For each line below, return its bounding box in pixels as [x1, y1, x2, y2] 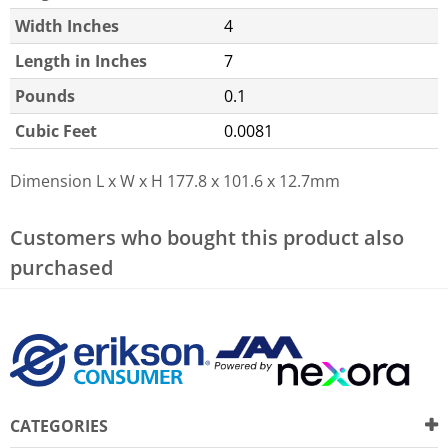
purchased [10, 254, 113, 282]
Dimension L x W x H [10, 170, 163, 193]
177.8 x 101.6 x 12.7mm [167, 170, 340, 193]
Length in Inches [15, 50, 147, 73]
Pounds [15, 85, 75, 108]
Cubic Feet [15, 120, 97, 143]
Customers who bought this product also [10, 224, 404, 252]
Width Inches [15, 15, 119, 38]
